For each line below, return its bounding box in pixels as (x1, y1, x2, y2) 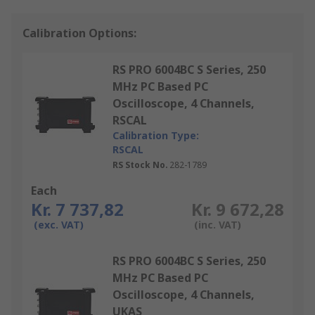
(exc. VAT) (34, 218, 84, 232)
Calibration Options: (22, 25, 136, 41)
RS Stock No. (112, 159, 168, 172)
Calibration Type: (112, 129, 199, 143)
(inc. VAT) (193, 218, 241, 232)
